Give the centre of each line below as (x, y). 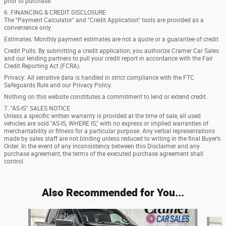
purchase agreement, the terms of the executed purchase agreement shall (104, 154)
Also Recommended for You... (113, 192)
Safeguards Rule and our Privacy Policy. (58, 86)
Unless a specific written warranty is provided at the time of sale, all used (102, 116)
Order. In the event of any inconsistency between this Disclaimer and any (102, 147)
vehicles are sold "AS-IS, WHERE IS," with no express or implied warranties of (106, 124)
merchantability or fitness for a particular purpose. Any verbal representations (109, 131)
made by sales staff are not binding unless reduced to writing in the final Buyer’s (112, 139)
